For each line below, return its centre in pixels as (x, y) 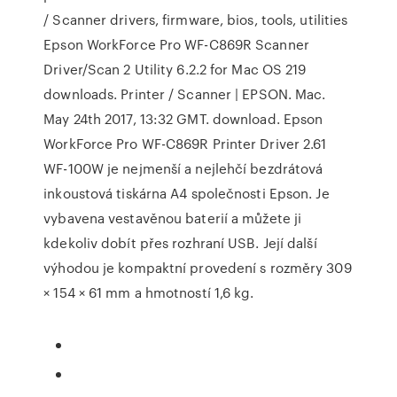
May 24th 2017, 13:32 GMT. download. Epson (183, 119)
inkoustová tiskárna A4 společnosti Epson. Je (187, 193)
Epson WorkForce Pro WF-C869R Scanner (176, 44)
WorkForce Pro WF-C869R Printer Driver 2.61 (185, 144)
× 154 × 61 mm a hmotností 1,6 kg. (149, 292)
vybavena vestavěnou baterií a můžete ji (173, 218)
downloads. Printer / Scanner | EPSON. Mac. (185, 94)
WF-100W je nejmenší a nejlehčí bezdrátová (183, 168)
